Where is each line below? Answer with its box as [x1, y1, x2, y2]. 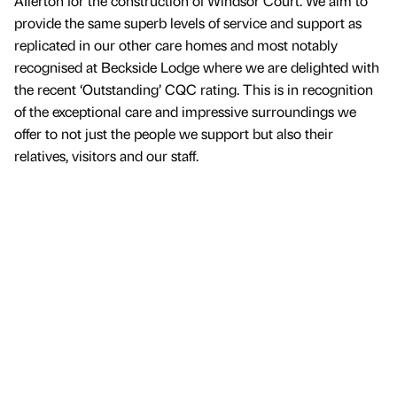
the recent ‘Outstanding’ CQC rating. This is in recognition [14, 79, 373, 98]
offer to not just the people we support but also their [14, 123, 333, 143]
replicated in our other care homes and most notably [14, 35, 338, 54]
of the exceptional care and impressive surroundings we [14, 101, 356, 121]
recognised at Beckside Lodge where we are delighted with [14, 57, 379, 76]
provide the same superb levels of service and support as [14, 12, 362, 32]
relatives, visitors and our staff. [14, 145, 198, 165]
